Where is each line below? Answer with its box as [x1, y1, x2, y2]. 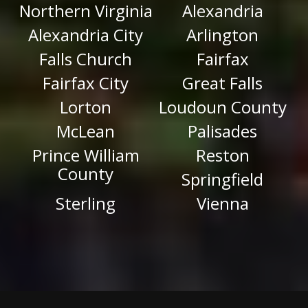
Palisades [188, 119, 257, 142]
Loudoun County [158, 95, 287, 118]
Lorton [60, 95, 111, 118]
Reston [195, 143, 250, 166]
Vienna [196, 191, 249, 214]
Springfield [181, 167, 263, 190]
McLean [56, 119, 115, 142]
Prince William [32, 143, 140, 166]
